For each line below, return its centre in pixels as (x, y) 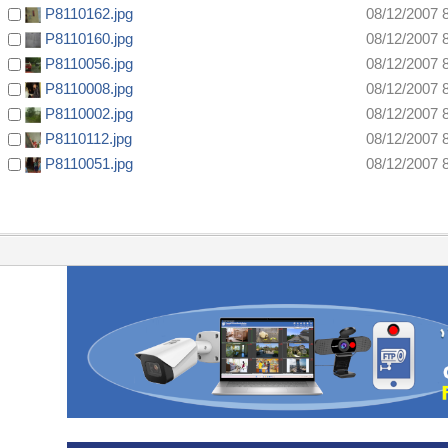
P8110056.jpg (89, 64)
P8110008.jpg (89, 89)
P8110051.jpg (89, 164)
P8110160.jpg (89, 39)
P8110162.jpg (89, 14)
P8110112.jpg (88, 139)
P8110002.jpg (89, 114)
